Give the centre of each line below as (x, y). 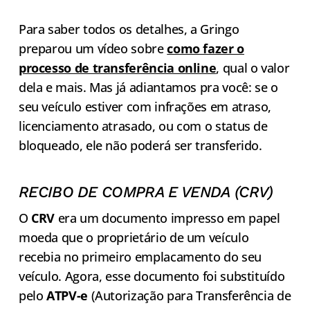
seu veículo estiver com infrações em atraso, (145, 107)
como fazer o (206, 49)
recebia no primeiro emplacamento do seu (140, 257)
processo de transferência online (117, 68)
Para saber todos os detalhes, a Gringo (129, 29)
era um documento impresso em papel (167, 218)
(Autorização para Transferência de (191, 296)
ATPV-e (69, 296)
